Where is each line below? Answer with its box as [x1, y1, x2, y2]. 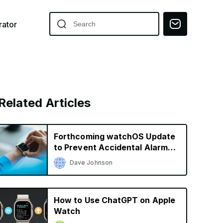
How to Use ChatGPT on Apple [54, 195, 175, 205]
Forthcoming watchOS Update [54, 131, 175, 141]
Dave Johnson [70, 159, 112, 166]
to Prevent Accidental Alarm [54, 142, 168, 152]
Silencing [54, 153, 91, 163]
